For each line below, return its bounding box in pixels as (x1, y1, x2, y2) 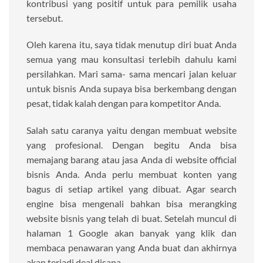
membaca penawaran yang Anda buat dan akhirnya (26, 242, 237, 254)
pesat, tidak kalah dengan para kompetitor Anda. (26, 97, 221, 109)
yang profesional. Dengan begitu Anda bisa (26, 139, 237, 151)
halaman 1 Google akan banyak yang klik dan (26, 227, 237, 239)
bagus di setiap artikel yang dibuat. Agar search (26, 183, 237, 195)
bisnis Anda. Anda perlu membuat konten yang (26, 168, 237, 180)
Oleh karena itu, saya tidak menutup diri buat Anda (26, 39, 237, 50)
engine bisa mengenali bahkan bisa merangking (26, 198, 237, 210)
